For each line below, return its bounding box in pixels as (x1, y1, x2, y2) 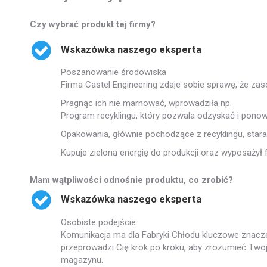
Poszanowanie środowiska (61, 66, 166, 77)
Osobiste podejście (61, 216, 136, 228)
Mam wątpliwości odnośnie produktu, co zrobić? (30, 175, 233, 186)
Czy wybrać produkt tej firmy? (30, 18, 156, 30)
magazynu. (61, 254, 103, 265)
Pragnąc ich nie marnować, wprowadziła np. (61, 97, 232, 108)
